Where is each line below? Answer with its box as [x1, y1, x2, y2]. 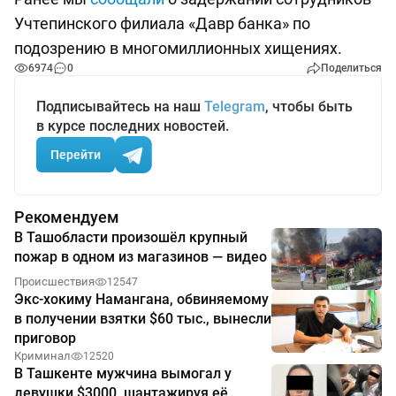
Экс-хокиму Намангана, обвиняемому [14, 291, 269, 308]
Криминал [14, 349, 71, 363]
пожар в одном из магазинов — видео [14, 248, 267, 266]
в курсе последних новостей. [36, 118, 229, 135]
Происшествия [14, 275, 95, 289]
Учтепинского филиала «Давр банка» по [14, 14, 310, 34]
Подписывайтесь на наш [36, 98, 204, 116]
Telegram [204, 98, 265, 116]
